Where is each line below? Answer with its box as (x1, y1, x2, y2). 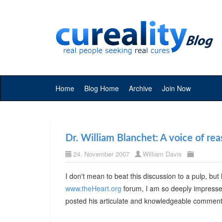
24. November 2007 (73, 149, 129, 159)
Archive (129, 83, 152, 93)
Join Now (162, 83, 191, 93)
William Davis (143, 149, 182, 159)
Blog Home (84, 83, 119, 93)
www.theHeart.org (65, 183, 121, 193)
